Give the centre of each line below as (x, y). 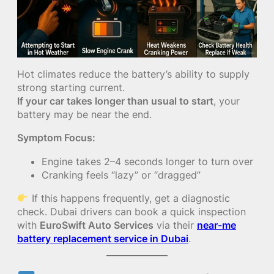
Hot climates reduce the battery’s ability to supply (133, 74)
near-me (217, 225)
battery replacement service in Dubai (103, 238)
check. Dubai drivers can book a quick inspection (131, 211)
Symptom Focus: (56, 138)
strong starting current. (71, 88)
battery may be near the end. (84, 115)
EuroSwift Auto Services (97, 225)
